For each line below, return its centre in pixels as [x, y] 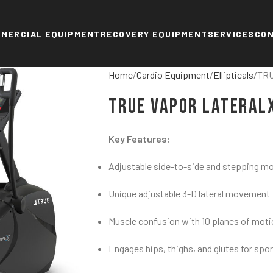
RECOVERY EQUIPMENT [154, 34]
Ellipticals [233, 75]
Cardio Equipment [173, 75]
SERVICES [231, 34]
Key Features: [139, 139]
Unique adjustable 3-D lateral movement [189, 193]
